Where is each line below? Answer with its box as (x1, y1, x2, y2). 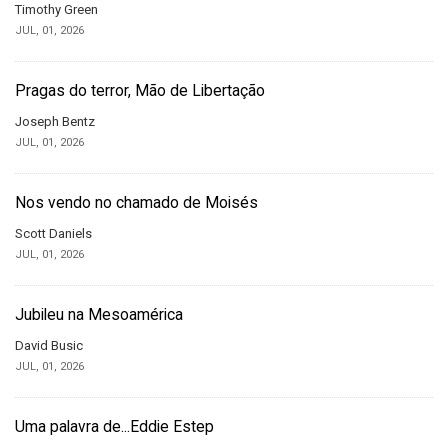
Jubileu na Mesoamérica (15, 305, 183, 324)
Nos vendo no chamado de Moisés (15, 193, 258, 212)
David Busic (15, 337, 83, 353)
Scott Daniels (15, 225, 92, 241)
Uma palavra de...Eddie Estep (15, 417, 214, 436)
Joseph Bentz (15, 113, 95, 129)
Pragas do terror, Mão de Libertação (15, 81, 265, 100)
